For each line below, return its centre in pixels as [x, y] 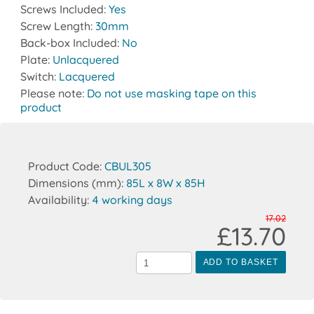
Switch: [39, 77]
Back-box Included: [71, 43]
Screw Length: [57, 26]
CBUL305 [128, 166]
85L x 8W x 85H [166, 183]
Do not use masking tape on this [171, 94]
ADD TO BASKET [240, 262]
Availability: [60, 200]
